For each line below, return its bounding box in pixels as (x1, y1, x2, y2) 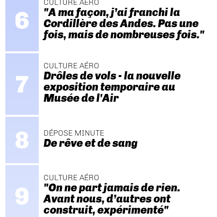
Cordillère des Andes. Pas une (43, 16, 199, 30)
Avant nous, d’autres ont (43, 192, 170, 206)
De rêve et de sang (43, 136, 138, 150)
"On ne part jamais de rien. (43, 181, 180, 195)
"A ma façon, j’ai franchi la (43, 5, 180, 19)
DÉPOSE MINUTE (43, 128, 104, 138)
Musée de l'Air (43, 92, 119, 105)
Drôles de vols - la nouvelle (43, 69, 181, 83)
